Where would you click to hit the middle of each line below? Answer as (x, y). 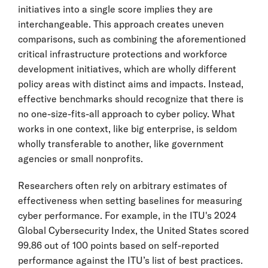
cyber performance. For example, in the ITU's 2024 (127, 215)
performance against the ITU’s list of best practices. (130, 260)
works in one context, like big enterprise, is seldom (127, 128)
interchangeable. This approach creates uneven (121, 24)
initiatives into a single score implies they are (115, 9)
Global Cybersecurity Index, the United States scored (133, 230)
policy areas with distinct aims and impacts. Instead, (131, 83)
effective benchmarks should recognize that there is (131, 98)
